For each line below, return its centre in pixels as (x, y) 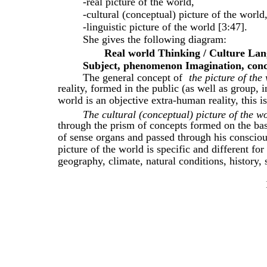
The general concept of (133, 78)
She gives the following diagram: (155, 40)
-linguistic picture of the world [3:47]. (165, 27)
